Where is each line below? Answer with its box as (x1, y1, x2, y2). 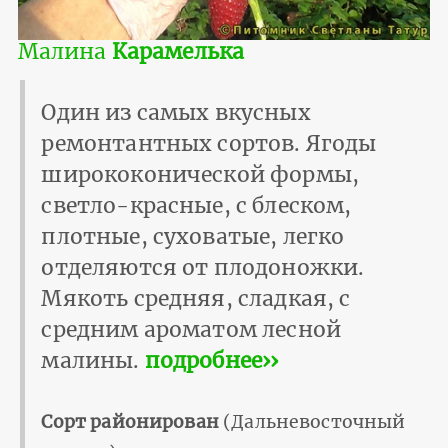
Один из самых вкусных (41, 99, 311, 127)
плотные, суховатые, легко (41, 223, 345, 251)
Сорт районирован (41, 411, 219, 434)
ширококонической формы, (41, 161, 359, 189)
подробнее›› (144, 347, 279, 375)
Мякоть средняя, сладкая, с (41, 285, 351, 313)
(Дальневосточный (218, 411, 406, 434)
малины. (41, 347, 145, 375)
